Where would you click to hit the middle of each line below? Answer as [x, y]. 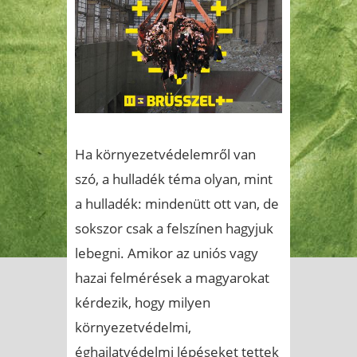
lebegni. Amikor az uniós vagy [167, 253]
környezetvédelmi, [133, 328]
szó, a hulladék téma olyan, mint [174, 179]
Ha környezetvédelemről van [165, 155]
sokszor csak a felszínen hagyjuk [174, 229]
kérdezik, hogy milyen [143, 303]
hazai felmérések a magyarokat [172, 278]
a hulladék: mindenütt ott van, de [177, 204]
